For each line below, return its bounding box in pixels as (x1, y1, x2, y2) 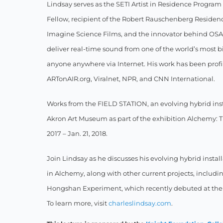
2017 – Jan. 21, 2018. (47, 129, 108, 138)
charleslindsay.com (109, 199, 172, 208)
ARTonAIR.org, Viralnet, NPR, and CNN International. (47, 75, 216, 83)
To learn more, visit (47, 199, 109, 208)
